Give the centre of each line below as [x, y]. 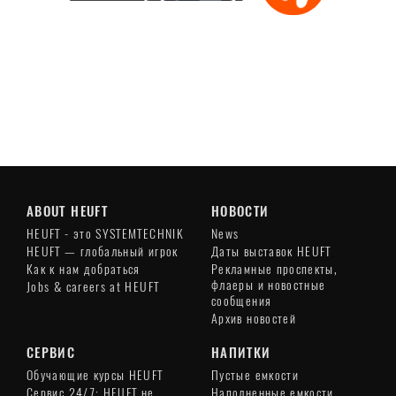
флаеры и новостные [269, 285]
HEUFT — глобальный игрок [103, 251]
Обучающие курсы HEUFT [95, 375]
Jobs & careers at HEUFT [93, 286]
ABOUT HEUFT [67, 211]
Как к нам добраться [84, 269]
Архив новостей [254, 318]
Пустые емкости [255, 375]
